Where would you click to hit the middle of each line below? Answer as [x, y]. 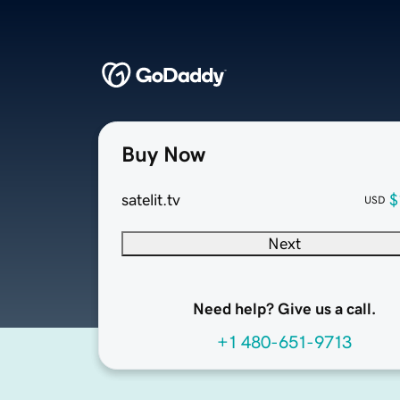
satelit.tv [151, 200]
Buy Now [163, 155]
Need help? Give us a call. [284, 309]
